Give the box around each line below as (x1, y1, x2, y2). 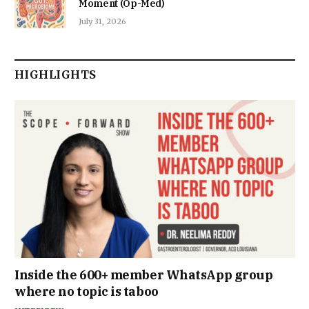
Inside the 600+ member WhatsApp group (14, 266, 273, 283)
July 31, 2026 (79, 16, 126, 26)
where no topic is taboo (14, 283, 159, 299)
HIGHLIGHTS (14, 67, 97, 81)
